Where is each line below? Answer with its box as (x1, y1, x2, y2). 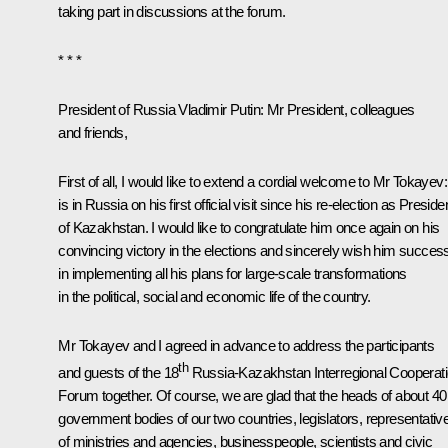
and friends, (58, 123, 128, 141)
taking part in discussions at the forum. (58, 2, 286, 20)
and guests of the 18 (58, 363, 179, 381)
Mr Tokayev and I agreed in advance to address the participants (58, 336, 435, 354)
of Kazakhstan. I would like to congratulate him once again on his (58, 218, 440, 236)
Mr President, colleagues (263, 100, 415, 118)
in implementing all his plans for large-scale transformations (58, 264, 407, 282)
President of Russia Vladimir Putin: (58, 100, 264, 118)
